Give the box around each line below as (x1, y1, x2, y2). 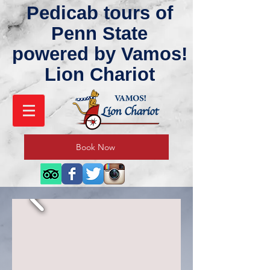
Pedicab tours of (26, 2, 173, 24)
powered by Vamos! (11, 43, 187, 64)
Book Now (75, 142, 115, 152)
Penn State (51, 23, 148, 44)
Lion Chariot (44, 64, 155, 85)
